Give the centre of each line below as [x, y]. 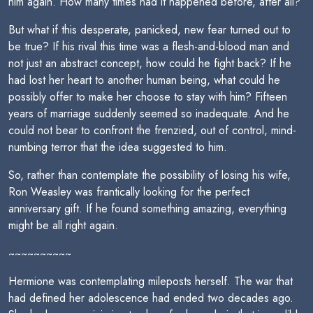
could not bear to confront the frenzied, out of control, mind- [152, 130]
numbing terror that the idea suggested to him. [118, 147]
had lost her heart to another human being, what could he [144, 80]
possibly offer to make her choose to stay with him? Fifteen [148, 97]
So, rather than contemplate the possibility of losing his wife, [150, 175]
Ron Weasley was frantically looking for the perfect [129, 192]
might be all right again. [63, 225]
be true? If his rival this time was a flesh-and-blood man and [149, 46]
